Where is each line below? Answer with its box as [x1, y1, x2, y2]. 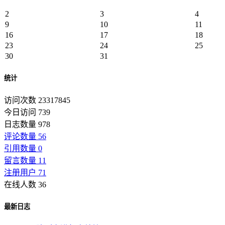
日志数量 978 [4, 120, 50, 129]
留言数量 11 [4, 156, 46, 165]
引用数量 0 [4, 144, 42, 153]
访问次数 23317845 [4, 96, 70, 105]
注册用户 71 [4, 168, 46, 177]
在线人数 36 [4, 180, 46, 189]
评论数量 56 [4, 132, 46, 141]
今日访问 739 [4, 108, 50, 117]
